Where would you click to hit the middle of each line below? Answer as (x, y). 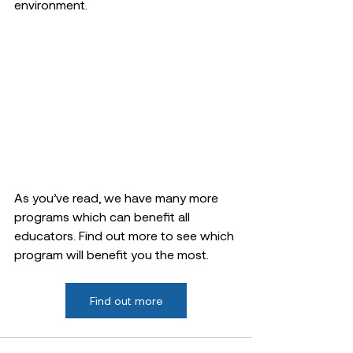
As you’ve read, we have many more (118, 198)
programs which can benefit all (104, 217)
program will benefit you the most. (113, 255)
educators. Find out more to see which (126, 236)
